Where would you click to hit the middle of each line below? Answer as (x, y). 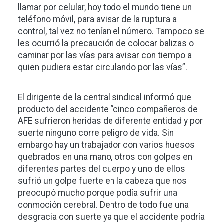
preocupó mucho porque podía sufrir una (98, 193)
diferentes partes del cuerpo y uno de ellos (102, 169)
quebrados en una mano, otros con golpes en (105, 157)
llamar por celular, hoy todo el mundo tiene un (105, 7)
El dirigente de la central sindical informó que (105, 97)
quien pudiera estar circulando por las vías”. (103, 67)
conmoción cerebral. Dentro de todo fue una (103, 205)
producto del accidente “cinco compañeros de (108, 109)
